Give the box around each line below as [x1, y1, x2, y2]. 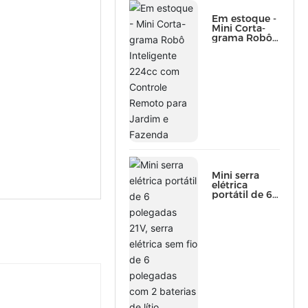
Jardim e [211, 80, 254, 92]
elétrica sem [211, 217, 271, 230]
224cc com [211, 51, 266, 63]
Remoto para [211, 70, 276, 82]
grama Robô [211, 32, 272, 44]
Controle [211, 60, 254, 73]
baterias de [211, 256, 266, 268]
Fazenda [211, 89, 252, 102]
